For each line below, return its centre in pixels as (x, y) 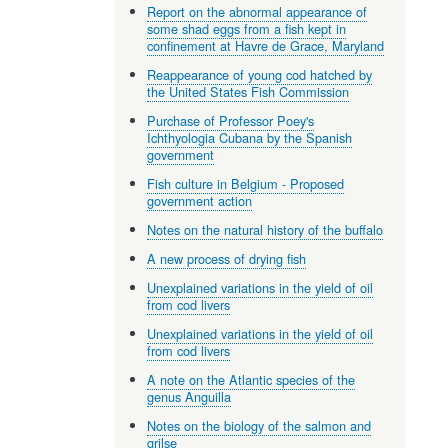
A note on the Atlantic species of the (251, 379)
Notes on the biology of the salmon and (259, 425)
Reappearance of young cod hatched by (260, 74)
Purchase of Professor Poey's (231, 120)
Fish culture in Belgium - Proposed (246, 183)
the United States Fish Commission (248, 91)
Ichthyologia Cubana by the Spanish (250, 137)
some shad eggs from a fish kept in (247, 28)
